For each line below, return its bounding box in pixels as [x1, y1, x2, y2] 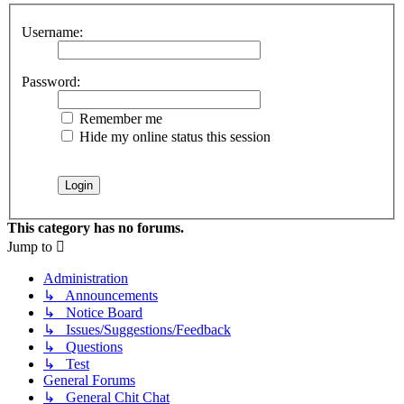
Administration [43, 271, 128, 287]
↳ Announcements [43, 288, 158, 304]
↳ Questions [43, 339, 123, 355]
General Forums [43, 372, 135, 389]
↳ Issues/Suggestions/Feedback [43, 322, 231, 338]
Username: [22, 24, 83, 41]
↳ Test [43, 356, 89, 372]
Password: [22, 74, 80, 90]
